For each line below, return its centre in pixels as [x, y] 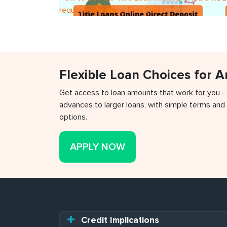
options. [73, 117]
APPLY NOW [98, 147]
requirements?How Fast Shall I [112, 10]
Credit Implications [119, 220]
